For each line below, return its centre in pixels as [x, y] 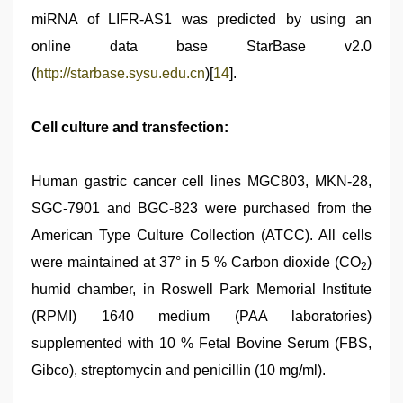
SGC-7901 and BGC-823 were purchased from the [201, 208]
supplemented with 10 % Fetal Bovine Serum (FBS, [201, 343]
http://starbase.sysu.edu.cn [121, 73]
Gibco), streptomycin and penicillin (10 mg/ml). [179, 370]
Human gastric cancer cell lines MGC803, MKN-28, [201, 181]
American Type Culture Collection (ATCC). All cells [201, 235]
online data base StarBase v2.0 [201, 46]
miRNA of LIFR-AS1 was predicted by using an [201, 19]
